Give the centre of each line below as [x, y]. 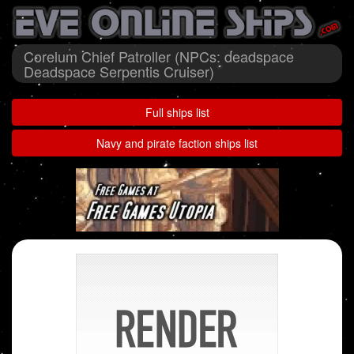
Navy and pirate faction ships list [177, 143]
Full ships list [177, 113]
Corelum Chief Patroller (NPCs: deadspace [159, 56]
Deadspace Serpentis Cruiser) [119, 72]
